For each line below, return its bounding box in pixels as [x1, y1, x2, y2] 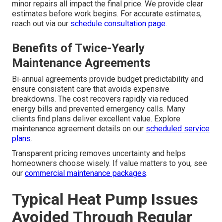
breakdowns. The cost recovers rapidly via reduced [12, 94, 188, 104]
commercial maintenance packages [25, 168, 146, 178]
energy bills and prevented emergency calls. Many [12, 104, 185, 114]
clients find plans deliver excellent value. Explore [12, 114, 180, 124]
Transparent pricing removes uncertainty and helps [12, 149, 186, 159]
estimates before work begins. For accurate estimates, [12, 9, 202, 19]
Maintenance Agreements [12, 56, 151, 70]
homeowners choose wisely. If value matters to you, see [12, 159, 207, 168]
